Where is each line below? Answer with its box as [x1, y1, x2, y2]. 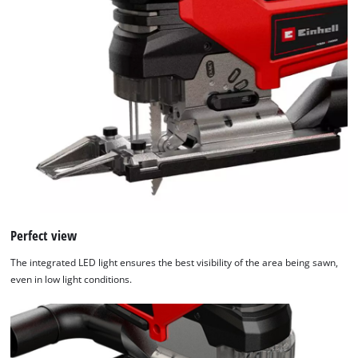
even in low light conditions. [10, 272, 133, 285]
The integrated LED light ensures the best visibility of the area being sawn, [10, 256, 339, 268]
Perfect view [10, 226, 78, 245]
